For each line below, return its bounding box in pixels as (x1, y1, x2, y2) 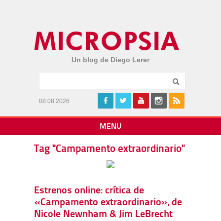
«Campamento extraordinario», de (34, 198, 182, 208)
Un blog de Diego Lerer (72, 56, 149, 64)
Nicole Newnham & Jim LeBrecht (34, 210, 173, 220)
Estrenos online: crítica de (34, 186, 144, 196)
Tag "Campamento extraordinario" (34, 144, 185, 154)
